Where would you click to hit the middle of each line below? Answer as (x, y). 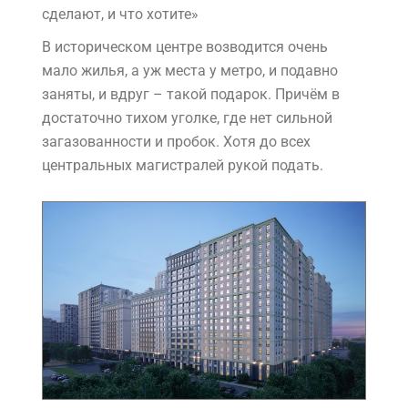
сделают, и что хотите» (122, 15)
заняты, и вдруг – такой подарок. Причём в (191, 95)
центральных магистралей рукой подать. (183, 166)
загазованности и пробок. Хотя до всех (176, 142)
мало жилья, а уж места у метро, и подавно (190, 71)
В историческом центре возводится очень (185, 47)
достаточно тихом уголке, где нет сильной (187, 118)
